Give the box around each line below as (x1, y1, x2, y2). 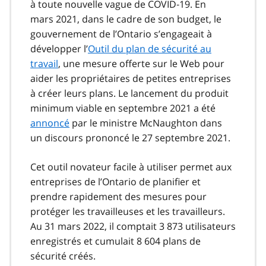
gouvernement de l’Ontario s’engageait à (30, 27, 212, 40)
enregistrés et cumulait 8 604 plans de (30, 234, 201, 248)
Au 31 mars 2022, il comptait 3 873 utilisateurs (30, 219, 236, 233)
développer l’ (30, 42, 88, 55)
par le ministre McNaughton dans (69, 116, 222, 129)
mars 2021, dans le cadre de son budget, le (30, 12, 221, 26)
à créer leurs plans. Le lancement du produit (30, 86, 229, 100)
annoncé (30, 116, 69, 129)
